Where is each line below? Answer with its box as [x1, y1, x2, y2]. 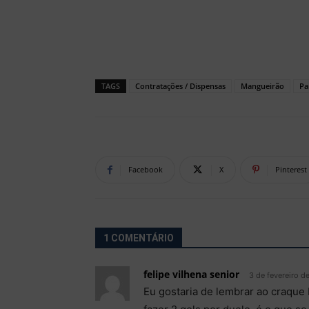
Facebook [128, 164, 163, 175]
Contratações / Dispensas [135, 81, 226, 91]
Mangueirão [241, 81, 284, 91]
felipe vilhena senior [143, 268, 239, 281]
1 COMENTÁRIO [103, 232, 174, 243]
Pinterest [275, 164, 307, 175]
